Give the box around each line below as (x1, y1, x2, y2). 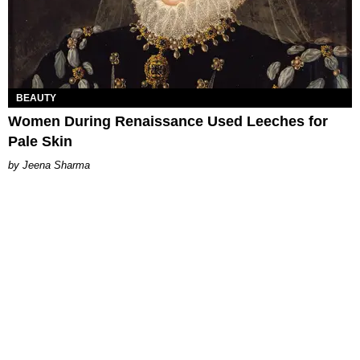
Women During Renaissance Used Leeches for (8, 112, 328, 129)
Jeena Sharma (22, 158, 90, 171)
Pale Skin (8, 133, 72, 149)
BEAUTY (16, 92, 56, 104)
